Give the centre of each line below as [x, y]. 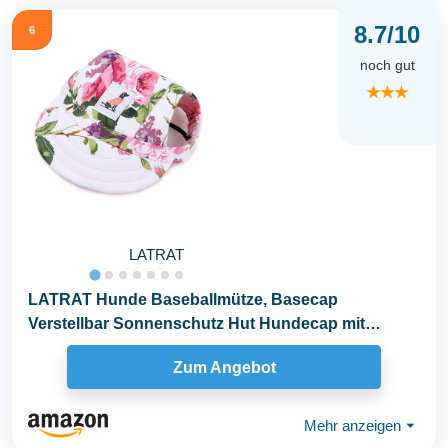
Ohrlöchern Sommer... [110, 348]
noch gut [387, 64]
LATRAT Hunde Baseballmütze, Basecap [183, 300]
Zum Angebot [224, 367]
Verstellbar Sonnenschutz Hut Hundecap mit [196, 324]
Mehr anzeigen [352, 425]
